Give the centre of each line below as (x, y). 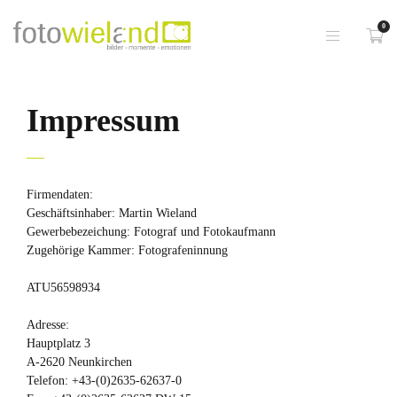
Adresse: (48, 325)
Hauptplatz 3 (58, 343)
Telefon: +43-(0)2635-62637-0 (104, 381)
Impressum (103, 121)
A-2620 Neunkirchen (79, 362)
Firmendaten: (60, 195)
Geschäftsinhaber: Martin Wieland (112, 213)
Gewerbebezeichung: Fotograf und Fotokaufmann (151, 232)
